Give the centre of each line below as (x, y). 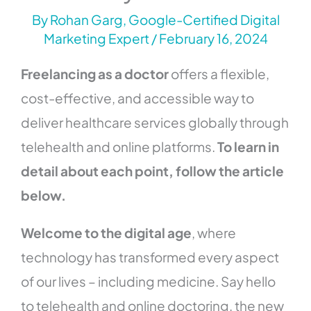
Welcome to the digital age (107, 233)
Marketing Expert (97, 39)
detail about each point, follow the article (153, 171)
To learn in (249, 147)
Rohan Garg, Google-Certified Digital (165, 20)
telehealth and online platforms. (119, 147)
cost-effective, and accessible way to (138, 98)
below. (44, 195)
